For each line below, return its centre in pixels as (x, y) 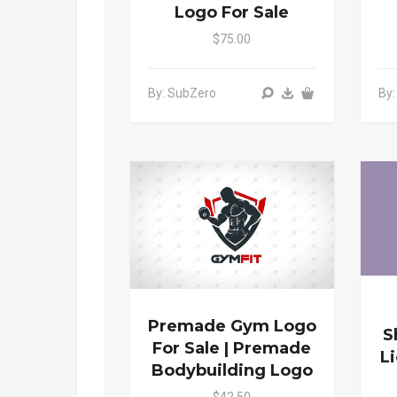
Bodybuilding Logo (232, 370)
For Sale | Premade (232, 348)
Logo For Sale (232, 12)
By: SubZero (182, 93)
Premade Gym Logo (232, 326)
